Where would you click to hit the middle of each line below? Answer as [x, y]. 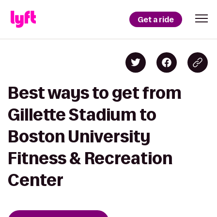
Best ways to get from [95, 93]
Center [36, 180]
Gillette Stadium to [82, 115]
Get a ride [156, 19]
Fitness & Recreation [90, 158]
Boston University [79, 136]
